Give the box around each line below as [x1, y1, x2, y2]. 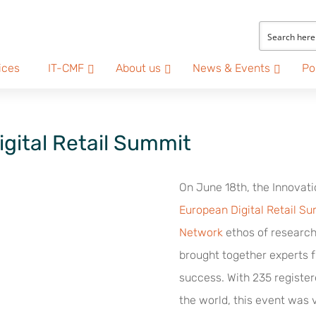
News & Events [193, 61, 271, 75]
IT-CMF [48, 61, 85, 75]
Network [178, 225, 223, 239]
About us [116, 61, 162, 75]
